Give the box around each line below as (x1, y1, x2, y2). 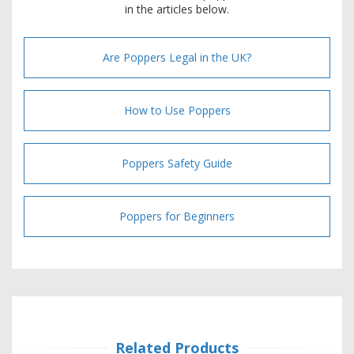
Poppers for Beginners (119, 208, 235, 224)
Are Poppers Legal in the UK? (103, 49, 251, 65)
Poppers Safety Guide (122, 155, 232, 171)
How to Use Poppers (123, 102, 231, 118)
